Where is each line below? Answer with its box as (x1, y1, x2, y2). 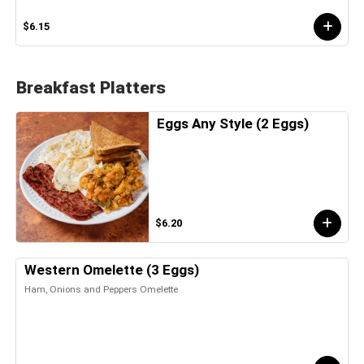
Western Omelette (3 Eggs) (24, 261, 199, 278)
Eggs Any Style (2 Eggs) (157, 115, 310, 132)
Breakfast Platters (16, 76, 166, 97)
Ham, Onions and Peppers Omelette (24, 283, 178, 295)
